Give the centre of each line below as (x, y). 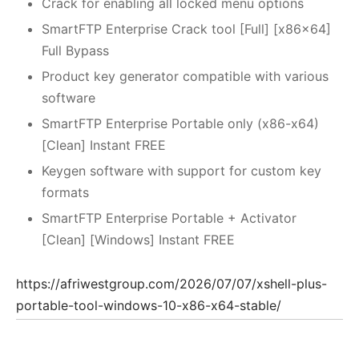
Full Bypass (75, 51)
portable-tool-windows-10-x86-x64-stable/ (149, 306)
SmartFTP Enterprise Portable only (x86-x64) (180, 124)
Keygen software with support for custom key (181, 171)
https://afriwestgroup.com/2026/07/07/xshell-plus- (171, 284)
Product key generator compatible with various (185, 77)
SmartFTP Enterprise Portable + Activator (169, 218)
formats (65, 193)
